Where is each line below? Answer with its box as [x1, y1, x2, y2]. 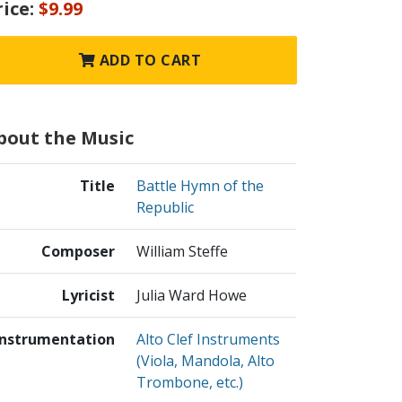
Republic [136, 197, 194, 218]
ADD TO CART [95, 50, 202, 71]
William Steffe [136, 241, 228, 262]
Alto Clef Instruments [136, 329, 280, 350]
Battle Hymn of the [136, 176, 264, 197]
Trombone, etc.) [136, 372, 243, 393]
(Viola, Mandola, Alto [136, 351, 275, 371]
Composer [41, 241, 115, 262]
